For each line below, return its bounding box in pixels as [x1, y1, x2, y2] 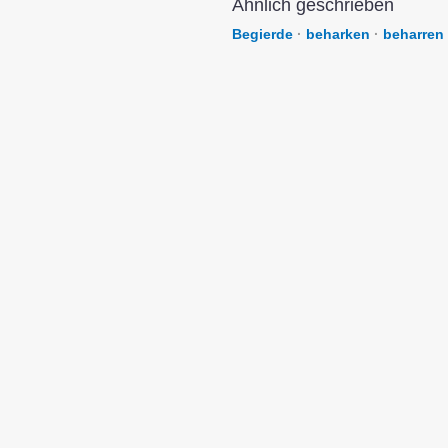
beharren [383, 26, 444, 42]
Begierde [232, 26, 293, 42]
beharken [306, 26, 370, 42]
